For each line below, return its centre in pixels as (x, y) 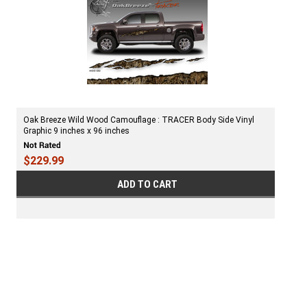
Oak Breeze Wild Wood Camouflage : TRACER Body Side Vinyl (139, 120)
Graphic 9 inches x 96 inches (76, 131)
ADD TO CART (148, 184)
